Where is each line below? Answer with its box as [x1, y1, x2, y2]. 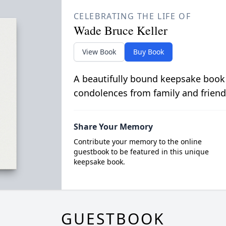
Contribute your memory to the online [73, 137, 202, 146]
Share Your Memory [73, 121, 153, 132]
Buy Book [133, 47, 164, 56]
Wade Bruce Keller [73, 22, 167, 38]
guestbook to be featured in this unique [73, 147, 209, 156]
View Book [82, 47, 116, 56]
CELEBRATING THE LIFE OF [73, 11, 191, 22]
